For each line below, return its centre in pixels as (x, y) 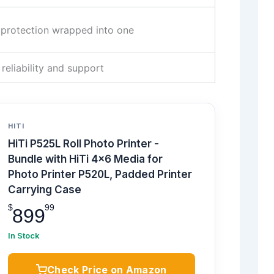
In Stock (24, 236)
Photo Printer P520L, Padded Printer (100, 175)
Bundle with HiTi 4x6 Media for (85, 159)
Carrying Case (44, 190)
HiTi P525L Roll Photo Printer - (83, 144)
